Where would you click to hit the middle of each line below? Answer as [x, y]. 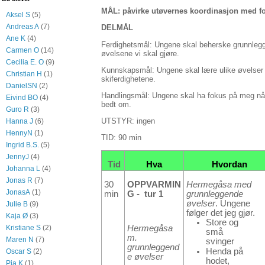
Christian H [24, 74]
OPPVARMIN [154, 184]
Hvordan [229, 164]
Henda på [224, 251]
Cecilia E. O [25, 62]
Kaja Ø [17, 216]
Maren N [20, 240]
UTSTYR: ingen [128, 121]
